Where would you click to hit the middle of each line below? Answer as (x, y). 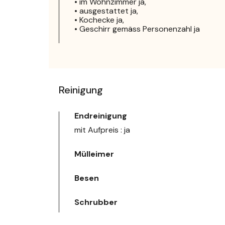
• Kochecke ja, (99, 20)
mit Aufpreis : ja (102, 130)
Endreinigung (101, 116)
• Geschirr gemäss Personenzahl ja (137, 29)
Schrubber (96, 202)
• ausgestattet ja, (106, 11)
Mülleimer (94, 154)
